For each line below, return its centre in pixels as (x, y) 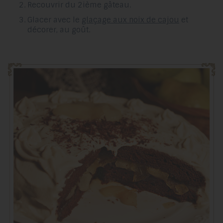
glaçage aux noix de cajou (130, 20)
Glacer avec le (55, 20)
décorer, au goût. (59, 30)
